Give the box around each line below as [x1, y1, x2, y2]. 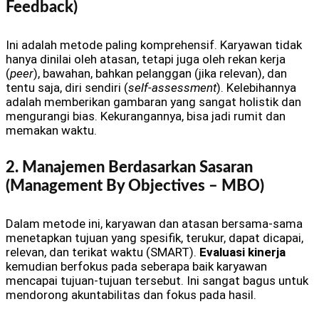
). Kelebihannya [216, 80, 296, 95]
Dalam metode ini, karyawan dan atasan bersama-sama [6, 216, 303, 231]
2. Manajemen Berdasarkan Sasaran [6, 159, 253, 176]
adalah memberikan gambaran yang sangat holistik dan [6, 94, 301, 109]
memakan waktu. [6, 122, 97, 137]
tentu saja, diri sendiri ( [6, 80, 128, 95]
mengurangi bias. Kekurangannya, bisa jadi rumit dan [6, 108, 286, 123]
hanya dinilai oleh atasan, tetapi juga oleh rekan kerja [6, 51, 286, 66]
